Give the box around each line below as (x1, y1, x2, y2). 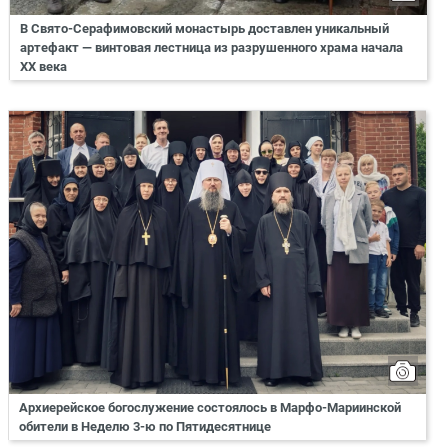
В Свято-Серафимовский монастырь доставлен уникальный (20, 20, 389, 36)
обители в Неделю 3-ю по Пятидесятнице (19, 419, 271, 435)
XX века (20, 58, 67, 74)
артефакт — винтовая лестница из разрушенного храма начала (20, 39, 403, 55)
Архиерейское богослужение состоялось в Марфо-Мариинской (19, 400, 401, 416)
